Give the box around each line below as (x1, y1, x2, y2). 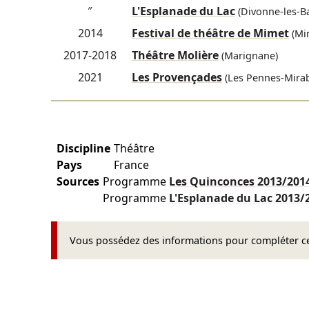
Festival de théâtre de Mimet (131, 26, 289, 41)
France (114, 157, 150, 173)
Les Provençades (131, 70, 222, 86)
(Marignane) (218, 49, 278, 63)
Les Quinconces (169, 174, 258, 190)
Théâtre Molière (131, 48, 219, 63)
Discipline (57, 141, 111, 157)
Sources (57, 174, 100, 190)
